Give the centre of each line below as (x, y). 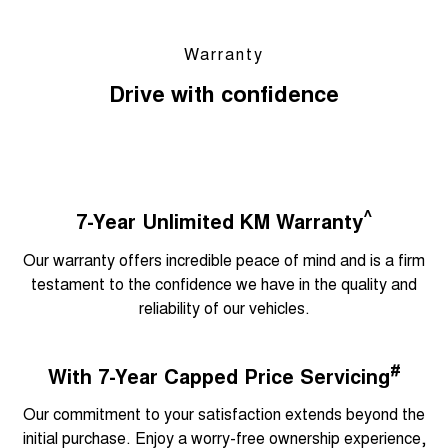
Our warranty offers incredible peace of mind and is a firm (224, 259)
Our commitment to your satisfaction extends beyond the (224, 414)
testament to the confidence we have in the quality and (224, 283)
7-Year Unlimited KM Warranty (219, 220)
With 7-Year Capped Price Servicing (218, 375)
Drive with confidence (224, 93)
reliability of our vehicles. (224, 307)
